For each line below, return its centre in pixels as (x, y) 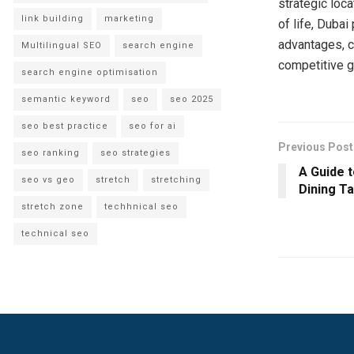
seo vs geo (48, 179)
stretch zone (53, 206)
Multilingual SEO (62, 45)
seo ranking (51, 153)
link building (53, 18)
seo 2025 (192, 99)
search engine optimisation (90, 72)
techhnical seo (141, 206)
